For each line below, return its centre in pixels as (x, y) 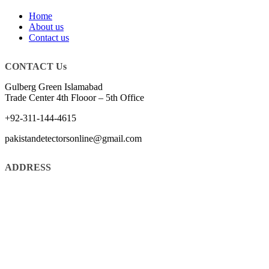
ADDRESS (28, 168)
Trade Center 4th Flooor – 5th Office (74, 98)
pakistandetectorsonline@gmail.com (73, 139)
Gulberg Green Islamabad (54, 87)
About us (46, 27)
